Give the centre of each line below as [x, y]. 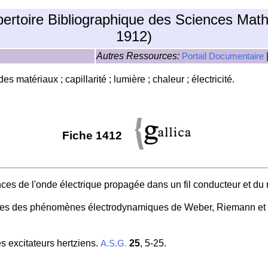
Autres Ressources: [139, 56]
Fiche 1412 [94, 136]
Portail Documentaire [223, 56]
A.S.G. [113, 244]
